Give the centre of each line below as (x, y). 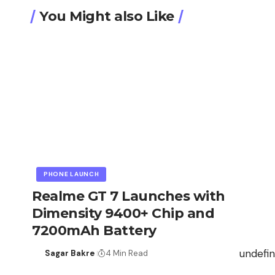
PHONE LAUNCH (72, 174)
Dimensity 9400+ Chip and (123, 214)
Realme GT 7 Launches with (129, 196)
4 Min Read (126, 254)
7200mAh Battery (94, 231)
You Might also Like (107, 17)
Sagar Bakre (69, 254)
